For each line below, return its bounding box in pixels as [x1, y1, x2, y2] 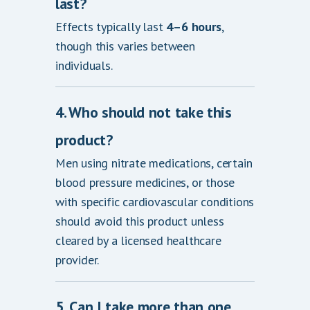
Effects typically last [55, 19, 167, 35]
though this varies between [55, 38, 195, 54]
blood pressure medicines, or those [55, 174, 235, 190]
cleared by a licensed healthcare [55, 232, 221, 248]
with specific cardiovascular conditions [55, 194, 255, 210]
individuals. [55, 57, 113, 73]
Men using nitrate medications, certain [55, 155, 253, 171]
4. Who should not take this [55, 102, 232, 122]
